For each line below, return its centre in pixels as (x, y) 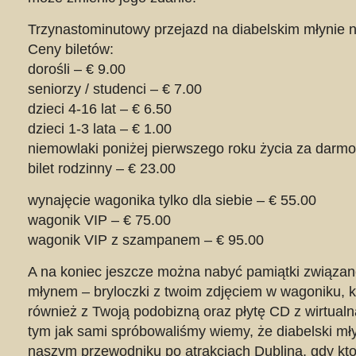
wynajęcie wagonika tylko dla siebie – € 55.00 (172, 200)
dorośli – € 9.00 (77, 69)
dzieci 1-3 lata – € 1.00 (100, 129)
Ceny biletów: (71, 49)
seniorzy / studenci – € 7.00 (115, 89)
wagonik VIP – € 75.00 (99, 220)
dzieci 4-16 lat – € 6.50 (100, 109)
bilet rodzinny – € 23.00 (102, 168)
